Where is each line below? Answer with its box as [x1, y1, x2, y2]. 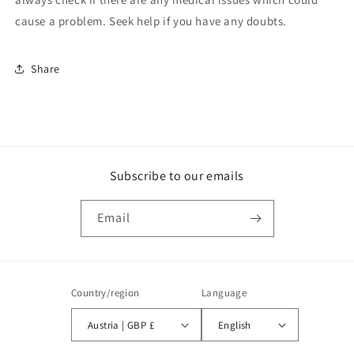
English [218, 318, 251, 332]
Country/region [71, 286, 140, 300]
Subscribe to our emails [110, 168, 244, 185]
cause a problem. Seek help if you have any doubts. [15, 13, 288, 29]
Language [201, 286, 247, 300]
